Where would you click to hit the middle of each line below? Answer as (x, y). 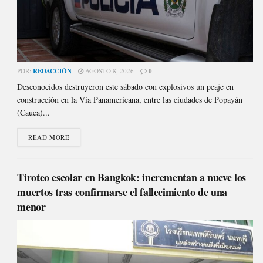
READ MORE (49, 137)
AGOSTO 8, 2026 (109, 71)
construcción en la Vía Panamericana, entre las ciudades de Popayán (130, 100)
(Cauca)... (34, 113)
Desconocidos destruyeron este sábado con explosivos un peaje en (126, 87)
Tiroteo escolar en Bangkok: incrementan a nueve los (131, 178)
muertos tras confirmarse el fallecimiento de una (122, 192)
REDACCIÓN (53, 71)
